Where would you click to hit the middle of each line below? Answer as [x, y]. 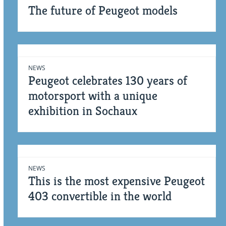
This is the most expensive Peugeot [116, 181]
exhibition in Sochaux [82, 111]
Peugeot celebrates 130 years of [107, 81]
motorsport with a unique [93, 96]
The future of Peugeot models [103, 11]
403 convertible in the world [100, 196]
